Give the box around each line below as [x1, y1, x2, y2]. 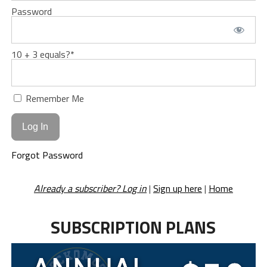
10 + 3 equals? [11, 47, 70, 61]
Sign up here [153, 181, 202, 195]
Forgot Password [11, 147, 83, 162]
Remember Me [23, 91, 84, 105]
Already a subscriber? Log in [33, 181, 147, 195]
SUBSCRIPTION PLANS [51, 213, 216, 240]
